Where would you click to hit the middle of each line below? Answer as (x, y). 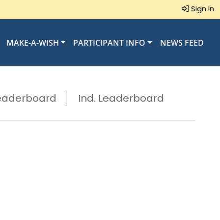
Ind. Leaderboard (121, 98)
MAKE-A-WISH (32, 43)
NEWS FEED (182, 43)
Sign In (202, 9)
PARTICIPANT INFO (110, 43)
